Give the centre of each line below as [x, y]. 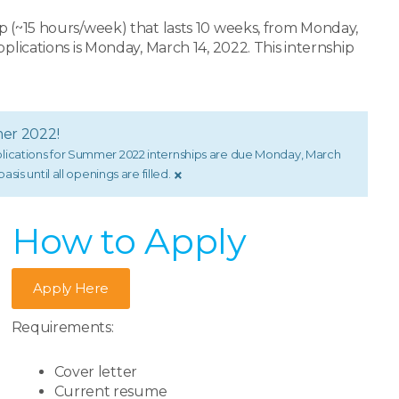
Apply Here [70, 288]
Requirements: [62, 327]
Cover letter [95, 372]
